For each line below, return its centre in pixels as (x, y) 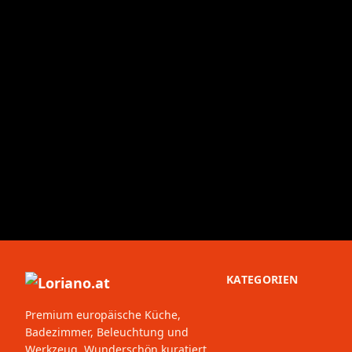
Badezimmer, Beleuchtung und (107, 332)
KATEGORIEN (262, 280)
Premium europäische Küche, (103, 315)
